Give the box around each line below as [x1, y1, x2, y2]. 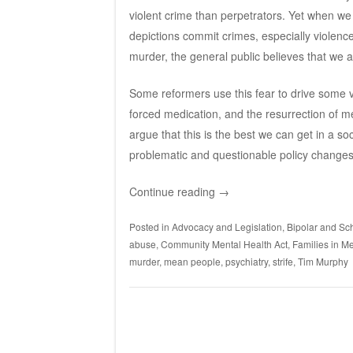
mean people [163, 254, 221, 268]
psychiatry [225, 254, 268, 268]
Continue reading [128, 183, 218, 199]
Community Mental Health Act [160, 236, 288, 251]
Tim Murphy [297, 254, 348, 268]
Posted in [128, 219, 172, 233]
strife [272, 254, 293, 268]
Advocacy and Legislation [171, 219, 282, 233]
